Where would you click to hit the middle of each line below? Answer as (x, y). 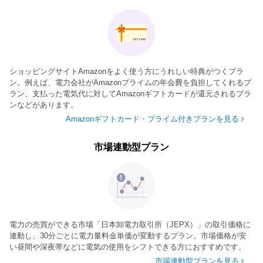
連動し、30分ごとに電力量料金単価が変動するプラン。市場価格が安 (128, 235)
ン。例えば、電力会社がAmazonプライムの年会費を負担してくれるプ (130, 82)
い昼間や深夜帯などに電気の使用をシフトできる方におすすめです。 (128, 247)
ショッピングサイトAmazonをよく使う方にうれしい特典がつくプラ (127, 71)
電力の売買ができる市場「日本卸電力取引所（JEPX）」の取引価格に (130, 224)
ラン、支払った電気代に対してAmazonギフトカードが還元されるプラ (130, 93)
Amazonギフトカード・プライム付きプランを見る (152, 119)
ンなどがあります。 (44, 104)
